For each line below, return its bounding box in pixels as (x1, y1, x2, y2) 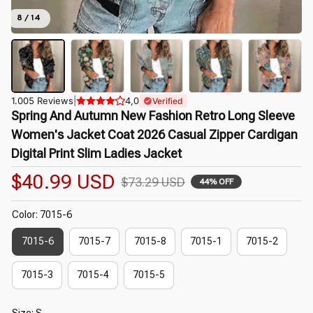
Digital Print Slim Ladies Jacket (11, 145, 182, 161)
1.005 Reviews (11, 94, 73, 106)
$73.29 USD (121, 174, 185, 189)
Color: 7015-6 (12, 208, 72, 220)
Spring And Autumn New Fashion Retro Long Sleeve (11, 108, 295, 123)
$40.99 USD (11, 170, 115, 194)
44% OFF (199, 177, 233, 187)
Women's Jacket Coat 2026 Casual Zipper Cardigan (11, 126, 298, 142)
